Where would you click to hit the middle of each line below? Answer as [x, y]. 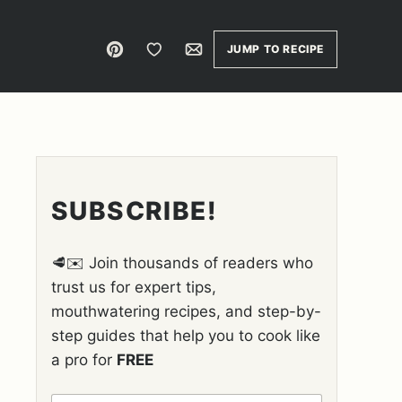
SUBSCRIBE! [134, 211]
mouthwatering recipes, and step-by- [186, 311]
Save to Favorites [186, 48]
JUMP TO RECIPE [275, 49]
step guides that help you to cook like [186, 336]
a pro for [84, 360]
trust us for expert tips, [134, 287]
